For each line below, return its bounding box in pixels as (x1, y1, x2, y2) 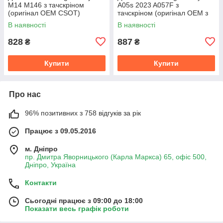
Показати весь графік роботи (25, 204, 129, 213)
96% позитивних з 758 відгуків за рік (25, 109, 141, 117)
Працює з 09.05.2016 (25, 126, 96, 135)
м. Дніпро (25, 144, 58, 153)
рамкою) (117, 16, 145, 25)
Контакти (25, 178, 57, 187)
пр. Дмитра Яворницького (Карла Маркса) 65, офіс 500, (25, 152, 207, 161)
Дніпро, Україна (25, 160, 76, 169)
